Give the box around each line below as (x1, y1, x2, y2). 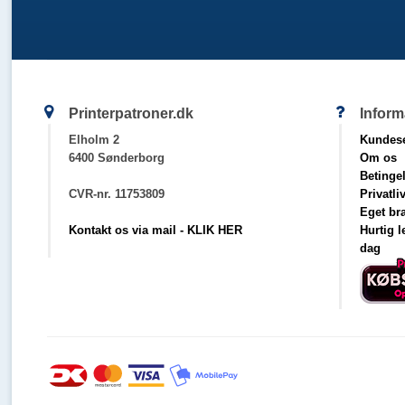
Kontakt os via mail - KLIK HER (68, 223, 242, 237)
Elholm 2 (68, 133, 119, 146)
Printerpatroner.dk (68, 106, 193, 121)
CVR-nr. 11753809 (68, 187, 165, 201)
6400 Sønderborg (68, 151, 165, 165)
